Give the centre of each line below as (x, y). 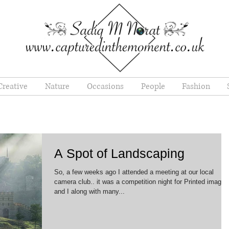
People (153, 86)
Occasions (105, 86)
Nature (57, 86)
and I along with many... (89, 191)
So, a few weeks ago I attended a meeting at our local (134, 172)
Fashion (196, 86)
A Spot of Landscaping (119, 153)
